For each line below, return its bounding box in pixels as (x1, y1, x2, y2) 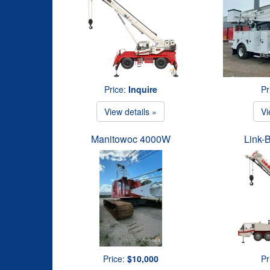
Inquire (128, 83, 157, 95)
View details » (104, 105, 157, 118)
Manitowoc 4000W (90, 132, 171, 146)
